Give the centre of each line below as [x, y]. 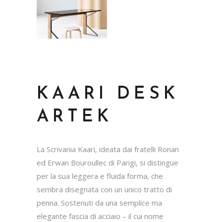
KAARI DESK [108, 95]
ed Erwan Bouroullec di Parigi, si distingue [108, 163]
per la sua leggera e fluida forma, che [100, 176]
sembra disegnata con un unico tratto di [104, 190]
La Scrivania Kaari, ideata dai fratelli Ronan [108, 149]
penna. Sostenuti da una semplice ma [99, 203]
